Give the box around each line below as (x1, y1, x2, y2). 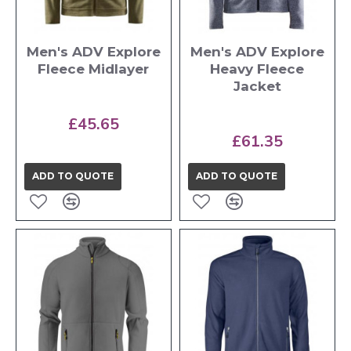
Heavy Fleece (210, 60, 305, 77)
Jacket (233, 78, 281, 94)
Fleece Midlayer (38, 60, 150, 77)
